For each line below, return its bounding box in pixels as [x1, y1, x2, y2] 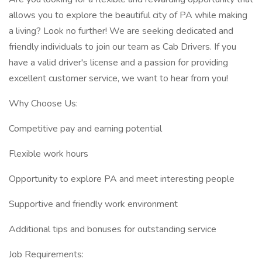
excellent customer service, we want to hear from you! [9, 72, 228, 85]
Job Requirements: [9, 248, 84, 261]
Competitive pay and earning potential [9, 122, 162, 135]
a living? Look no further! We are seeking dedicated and [9, 25, 233, 37]
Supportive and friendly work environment [9, 198, 178, 211]
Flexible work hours [9, 147, 88, 160]
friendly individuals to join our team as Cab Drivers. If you [9, 40, 236, 53]
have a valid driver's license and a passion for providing [9, 56, 228, 69]
